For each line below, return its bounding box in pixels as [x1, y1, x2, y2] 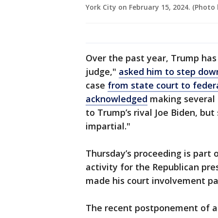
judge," [86, 66, 119, 78]
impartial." [86, 120, 130, 132]
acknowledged [86, 93, 147, 105]
